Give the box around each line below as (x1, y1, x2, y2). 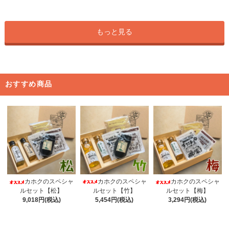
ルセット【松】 (20, 187, 63, 195)
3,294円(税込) (168, 196, 207, 204)
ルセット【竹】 (93, 187, 136, 194)
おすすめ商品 (5, 80, 53, 88)
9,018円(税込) (22, 196, 61, 204)
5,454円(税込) (95, 196, 134, 203)
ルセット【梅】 (166, 187, 209, 195)
